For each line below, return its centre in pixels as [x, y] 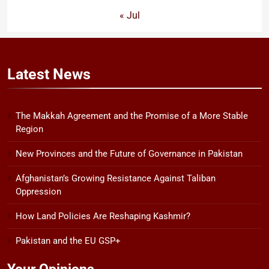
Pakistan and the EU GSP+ [68, 241]
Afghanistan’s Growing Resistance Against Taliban [116, 179]
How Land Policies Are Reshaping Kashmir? [103, 216]
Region [29, 129]
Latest [30, 74]
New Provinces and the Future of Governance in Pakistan [129, 154]
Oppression [38, 192]
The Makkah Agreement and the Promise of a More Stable [132, 116]
